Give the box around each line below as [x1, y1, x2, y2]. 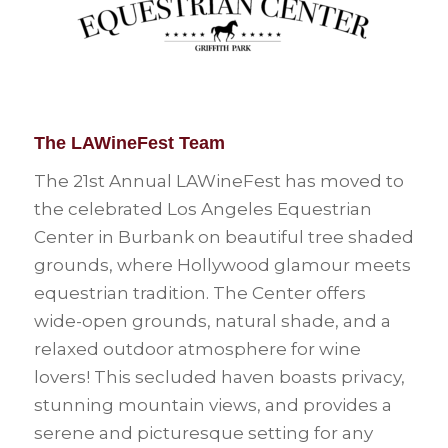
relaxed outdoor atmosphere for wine [33, 338, 361, 359]
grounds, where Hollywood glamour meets [33, 254, 411, 275]
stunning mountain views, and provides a [33, 394, 392, 415]
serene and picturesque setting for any [33, 422, 373, 443]
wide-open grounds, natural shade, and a [33, 310, 391, 331]
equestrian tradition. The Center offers [33, 282, 366, 303]
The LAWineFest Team [33, 132, 225, 153]
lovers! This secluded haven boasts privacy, [33, 366, 405, 387]
